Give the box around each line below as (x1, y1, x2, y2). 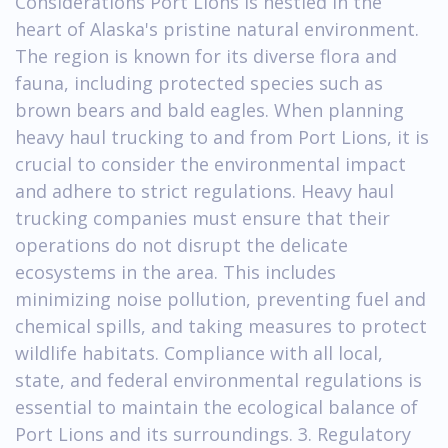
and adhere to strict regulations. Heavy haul (15, 178, 394, 203)
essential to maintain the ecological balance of (15, 394, 418, 419)
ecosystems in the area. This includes (15, 259, 336, 284)
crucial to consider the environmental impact (15, 151, 406, 176)
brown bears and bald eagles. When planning (15, 97, 404, 122)
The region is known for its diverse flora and (15, 43, 397, 68)
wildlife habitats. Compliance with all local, (15, 340, 383, 365)
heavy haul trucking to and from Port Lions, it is (15, 124, 429, 149)
